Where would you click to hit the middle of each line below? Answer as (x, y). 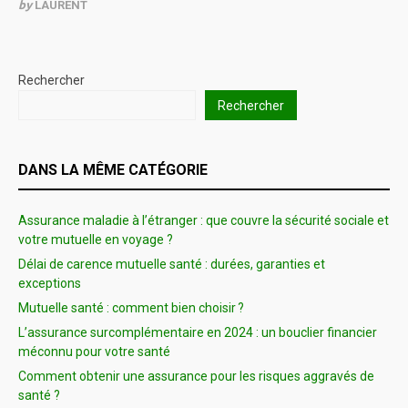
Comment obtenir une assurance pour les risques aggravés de (196, 377)
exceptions (50, 284)
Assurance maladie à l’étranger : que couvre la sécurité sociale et (204, 221)
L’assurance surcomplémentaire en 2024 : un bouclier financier (198, 333)
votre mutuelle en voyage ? (96, 240)
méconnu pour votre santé (94, 352)
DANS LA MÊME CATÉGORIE (113, 170)
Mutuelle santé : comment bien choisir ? (131, 308)
